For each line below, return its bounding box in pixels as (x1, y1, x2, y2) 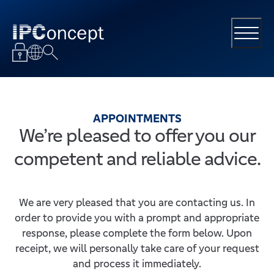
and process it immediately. (73, 256, 201, 270)
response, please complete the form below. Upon (22, 226, 252, 240)
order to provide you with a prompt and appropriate (15, 210, 259, 224)
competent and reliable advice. (13, 146, 261, 171)
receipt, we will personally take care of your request (15, 241, 259, 255)
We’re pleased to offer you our (18, 123, 256, 147)
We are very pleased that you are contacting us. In (19, 195, 255, 209)
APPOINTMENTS (92, 110, 182, 125)
